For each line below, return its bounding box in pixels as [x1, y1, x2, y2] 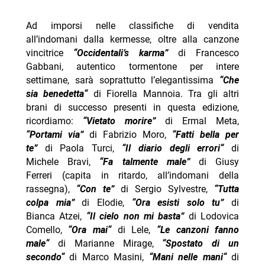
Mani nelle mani [152, 251, 223, 263]
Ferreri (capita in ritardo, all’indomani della [25, 170, 240, 182]
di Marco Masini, [64, 251, 149, 263]
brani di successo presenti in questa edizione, [25, 102, 240, 114]
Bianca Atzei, [25, 211, 86, 222]
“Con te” [76, 183, 114, 195]
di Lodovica [184, 211, 240, 222]
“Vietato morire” [82, 115, 166, 127]
